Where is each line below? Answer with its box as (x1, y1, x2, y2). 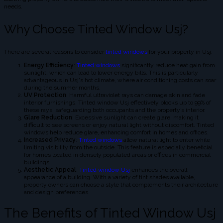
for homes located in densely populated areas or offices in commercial (24, 151, 211, 158)
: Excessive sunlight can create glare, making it (72, 113, 199, 121)
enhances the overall (130, 166, 187, 173)
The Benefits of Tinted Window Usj (4, 206, 216, 221)
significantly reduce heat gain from (120, 61, 215, 69)
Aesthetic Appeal (24, 166, 76, 173)
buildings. (24, 158, 51, 166)
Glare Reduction (24, 113, 72, 121)
